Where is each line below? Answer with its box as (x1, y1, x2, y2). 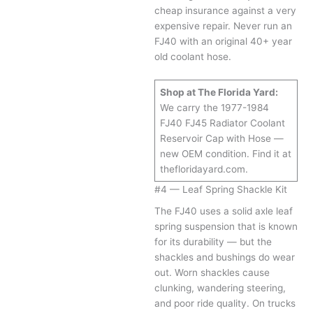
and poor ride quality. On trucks (154, 298, 296, 310)
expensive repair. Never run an (154, 20, 293, 31)
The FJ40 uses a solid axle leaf (154, 205, 293, 217)
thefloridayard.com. (159, 163, 248, 175)
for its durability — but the (154, 236, 272, 248)
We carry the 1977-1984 (159, 101, 269, 113)
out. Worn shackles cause (154, 267, 270, 279)
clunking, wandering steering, (154, 282, 286, 294)
